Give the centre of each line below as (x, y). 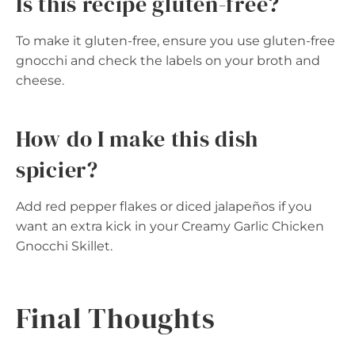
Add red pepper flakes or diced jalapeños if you (164, 206)
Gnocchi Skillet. (64, 246)
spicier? (57, 169)
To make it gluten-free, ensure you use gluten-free (176, 40)
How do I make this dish (137, 138)
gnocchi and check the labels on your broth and (168, 60)
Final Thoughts (116, 318)
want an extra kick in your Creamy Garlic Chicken (170, 226)
